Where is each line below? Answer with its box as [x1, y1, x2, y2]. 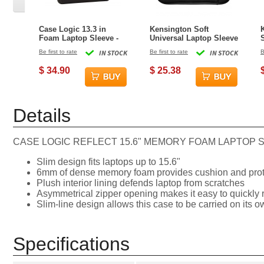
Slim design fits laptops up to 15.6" [37, 157, 180, 167]
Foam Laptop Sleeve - [39, 34, 118, 42]
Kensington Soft [150, 25, 209, 34]
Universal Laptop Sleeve [150, 34, 238, 42]
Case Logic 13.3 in [39, 25, 106, 34]
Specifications [13, 233, 130, 255]
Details [13, 105, 71, 126]
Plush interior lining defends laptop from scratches [37, 178, 245, 188]
